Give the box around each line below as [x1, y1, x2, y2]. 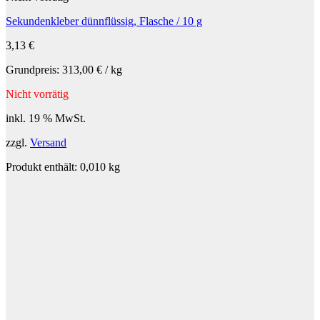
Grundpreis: [6, 63, 62, 76]
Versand [30, 136, 66, 149]
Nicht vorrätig [6, 87, 69, 100]
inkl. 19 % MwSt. [6, 111, 86, 124]
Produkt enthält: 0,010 [6, 160, 109, 173]
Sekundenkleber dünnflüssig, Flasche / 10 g [6, 14, 202, 27]
